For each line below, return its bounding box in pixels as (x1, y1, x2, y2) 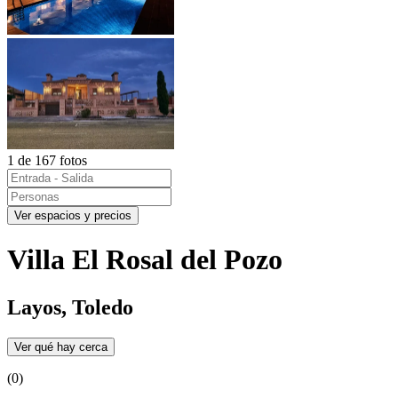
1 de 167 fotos (7, 152, 87, 168)
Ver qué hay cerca (14, 339, 107, 354)
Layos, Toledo (7, 295, 133, 319)
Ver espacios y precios (14, 208, 131, 222)
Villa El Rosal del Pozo (7, 243, 283, 276)
